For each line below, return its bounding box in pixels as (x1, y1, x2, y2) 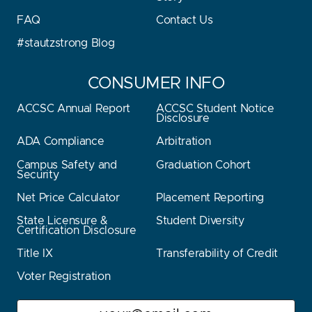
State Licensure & (17, 214, 108, 226)
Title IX (17, 248, 53, 260)
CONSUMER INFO (87, 75, 225, 92)
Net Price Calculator (17, 192, 120, 203)
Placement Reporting (156, 192, 264, 203)
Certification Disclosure (17, 224, 136, 236)
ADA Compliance (17, 136, 104, 148)
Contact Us (156, 14, 213, 26)
